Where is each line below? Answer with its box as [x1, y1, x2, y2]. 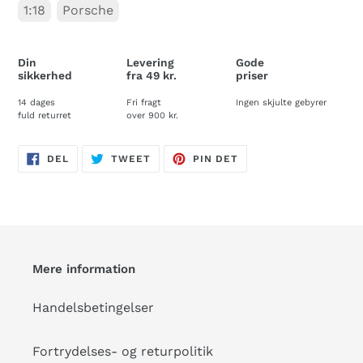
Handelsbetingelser [32, 300, 154, 316]
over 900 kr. [126, 109, 178, 121]
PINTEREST [237, 169, 301, 181]
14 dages [18, 96, 55, 108]
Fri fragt [126, 96, 161, 108]
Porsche [62, 2, 113, 19]
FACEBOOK [67, 169, 126, 181]
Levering [126, 56, 174, 70]
